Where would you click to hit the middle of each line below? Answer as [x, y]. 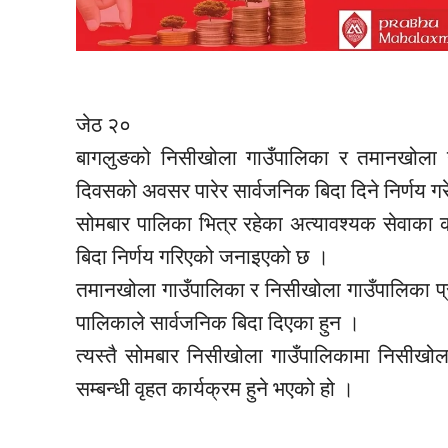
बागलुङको [118, 158]
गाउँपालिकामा [320, 356]
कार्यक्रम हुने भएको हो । [263, 389]
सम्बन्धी [105, 389]
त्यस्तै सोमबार [131, 356]
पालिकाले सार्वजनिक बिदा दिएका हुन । [218, 323]
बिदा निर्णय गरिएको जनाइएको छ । [202, 257]
